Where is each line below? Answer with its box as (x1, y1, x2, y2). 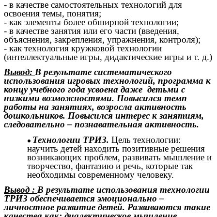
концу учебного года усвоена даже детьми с (4, 84, 185, 95)
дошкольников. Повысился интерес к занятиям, (4, 110, 204, 121)
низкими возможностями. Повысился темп (4, 93, 187, 104)
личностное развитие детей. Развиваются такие (4, 201, 210, 212)
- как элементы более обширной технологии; (4, 17, 179, 27)
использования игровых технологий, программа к (4, 76, 211, 86)
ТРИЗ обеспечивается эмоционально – (4, 193, 164, 203)
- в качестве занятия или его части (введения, (4, 26, 179, 36)
